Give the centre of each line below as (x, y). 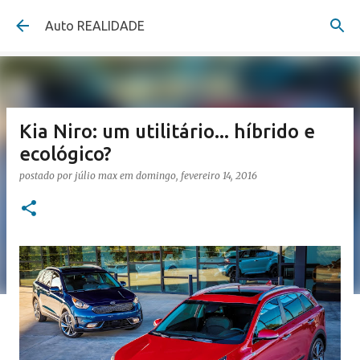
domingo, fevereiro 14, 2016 (196, 176)
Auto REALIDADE (95, 26)
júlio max (96, 176)
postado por (47, 176)
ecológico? (65, 154)
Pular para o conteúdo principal (180, 20)
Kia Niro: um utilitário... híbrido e (167, 131)
